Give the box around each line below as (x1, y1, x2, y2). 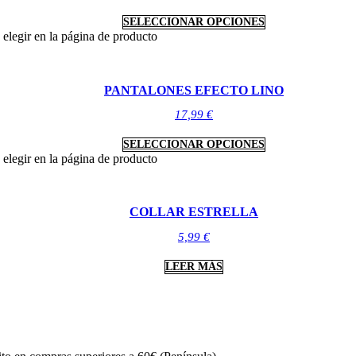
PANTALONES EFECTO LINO (104, 83, 284, 97)
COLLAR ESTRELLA (130, 205, 258, 219)
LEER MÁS (165, 260, 222, 273)
